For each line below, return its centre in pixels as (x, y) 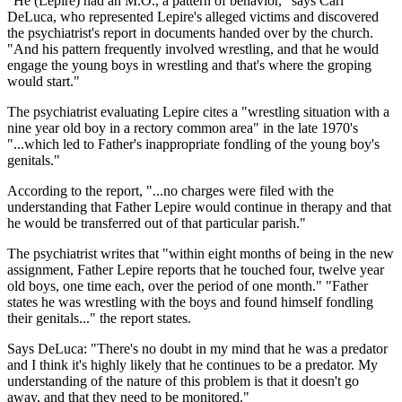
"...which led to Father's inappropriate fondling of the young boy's (193, 144)
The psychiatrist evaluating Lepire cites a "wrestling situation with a (198, 111)
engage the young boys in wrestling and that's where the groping (189, 65)
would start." (44, 81)
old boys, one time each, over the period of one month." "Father (188, 285)
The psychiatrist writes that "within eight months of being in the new (201, 253)
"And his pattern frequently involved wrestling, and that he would (193, 48)
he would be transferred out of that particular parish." (157, 223)
